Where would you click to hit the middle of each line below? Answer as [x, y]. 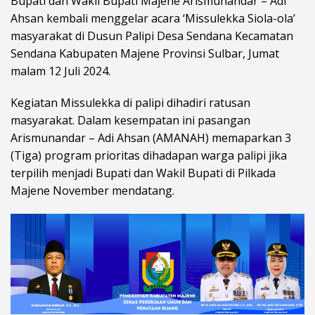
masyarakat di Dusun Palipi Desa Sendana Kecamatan [152, 36]
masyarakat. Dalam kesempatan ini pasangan [130, 121]
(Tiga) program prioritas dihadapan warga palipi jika [149, 156]
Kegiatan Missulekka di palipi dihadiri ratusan [130, 103]
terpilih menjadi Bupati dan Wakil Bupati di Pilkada [143, 173]
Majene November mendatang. [92, 191]
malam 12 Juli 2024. [60, 71]
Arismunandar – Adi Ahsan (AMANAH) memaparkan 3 [151, 138]
